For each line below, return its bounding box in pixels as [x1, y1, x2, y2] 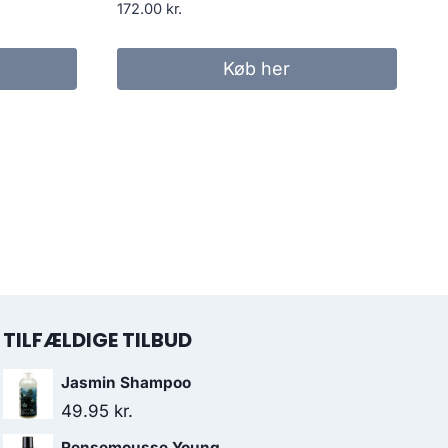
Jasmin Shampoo [61, 373, 191, 392]
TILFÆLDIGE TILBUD [3, 326, 192, 354]
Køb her [223, 57, 291, 79]
